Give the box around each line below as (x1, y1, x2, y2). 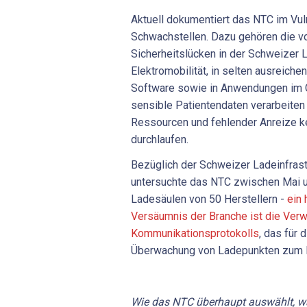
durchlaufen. (131, 132, 191, 146)
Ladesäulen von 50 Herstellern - (131, 193, 287, 206)
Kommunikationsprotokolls (131, 227, 259, 241)
